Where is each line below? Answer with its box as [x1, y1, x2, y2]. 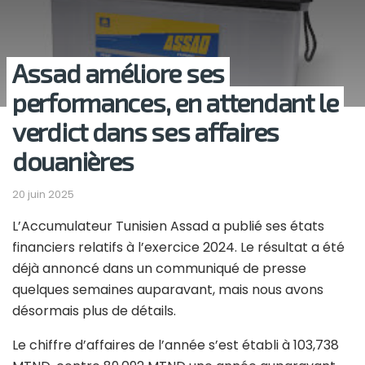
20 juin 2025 [12, 186, 74, 202]
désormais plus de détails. [12, 301, 176, 320]
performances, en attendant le [12, 86, 338, 117]
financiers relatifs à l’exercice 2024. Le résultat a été [12, 237, 345, 257]
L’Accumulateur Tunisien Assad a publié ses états [12, 216, 324, 235]
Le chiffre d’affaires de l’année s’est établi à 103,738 [12, 335, 339, 354]
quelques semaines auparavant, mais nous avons [12, 279, 323, 299]
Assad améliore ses [12, 56, 224, 88]
